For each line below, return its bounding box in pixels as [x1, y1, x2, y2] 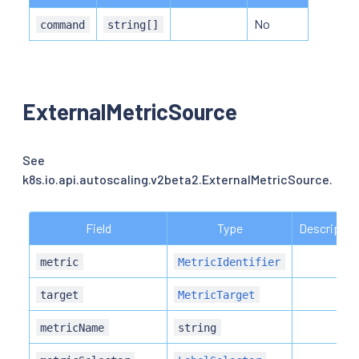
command [40, 18, 86, 31]
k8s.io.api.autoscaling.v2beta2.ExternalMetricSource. [22, 171, 333, 187]
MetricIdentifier [178, 255, 281, 268]
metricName [40, 321, 105, 334]
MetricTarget [178, 288, 256, 301]
